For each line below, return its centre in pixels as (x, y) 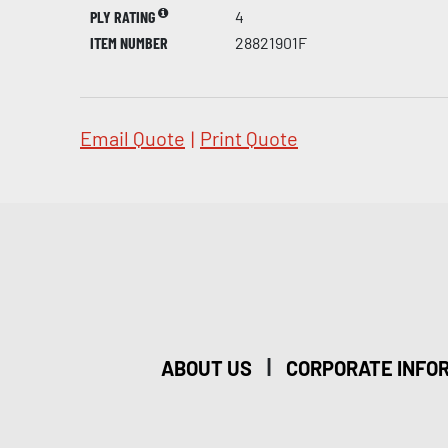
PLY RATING (124, 16)
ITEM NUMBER (129, 42)
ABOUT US (206, 368)
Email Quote (132, 138)
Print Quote (249, 138)
